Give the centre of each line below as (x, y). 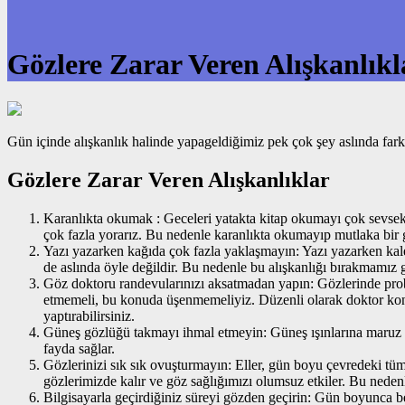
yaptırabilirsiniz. (89, 316)
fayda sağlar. (81, 348)
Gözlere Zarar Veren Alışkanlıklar (169, 179)
